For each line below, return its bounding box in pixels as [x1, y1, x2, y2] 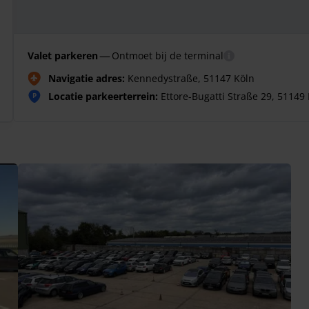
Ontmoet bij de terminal [112, 49, 223, 62]
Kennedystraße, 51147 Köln [125, 72, 255, 85]
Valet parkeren [28, 49, 98, 62]
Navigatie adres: [48, 72, 125, 85]
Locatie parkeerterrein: [48, 90, 158, 103]
